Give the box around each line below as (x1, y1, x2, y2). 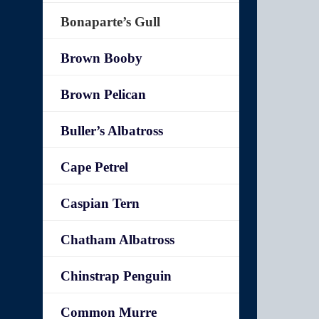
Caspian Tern (61, 196, 140, 211)
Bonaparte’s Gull (61, 14, 161, 29)
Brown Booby (61, 51, 143, 66)
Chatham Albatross (61, 232, 175, 247)
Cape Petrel (61, 159, 129, 174)
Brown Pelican (61, 87, 147, 102)
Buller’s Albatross (61, 123, 164, 138)
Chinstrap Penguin (61, 268, 172, 283)
